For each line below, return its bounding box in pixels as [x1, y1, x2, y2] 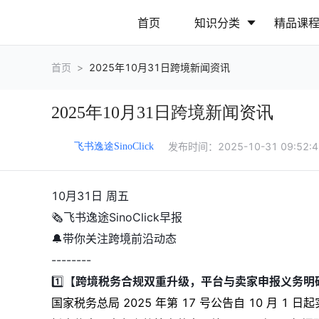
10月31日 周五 [51, 189, 129, 203]
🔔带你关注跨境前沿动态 [51, 231, 177, 246]
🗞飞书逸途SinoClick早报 [51, 210, 182, 224]
